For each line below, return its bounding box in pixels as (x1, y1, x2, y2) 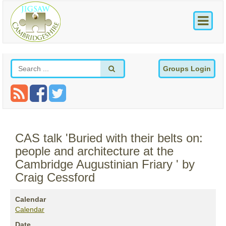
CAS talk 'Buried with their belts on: (15, 131, 203, 145)
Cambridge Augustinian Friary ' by (15, 157, 195, 172)
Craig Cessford (15, 171, 95, 185)
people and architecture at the (15, 144, 174, 158)
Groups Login (163, 65, 211, 73)
